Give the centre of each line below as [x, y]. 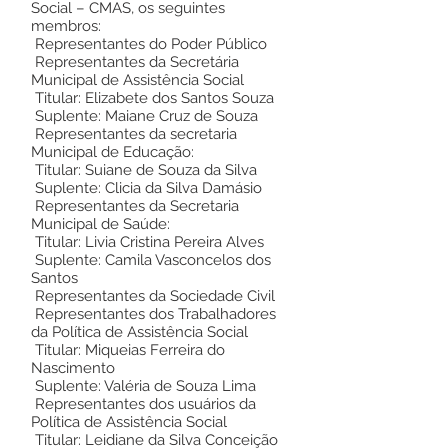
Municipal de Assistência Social [137, 80]
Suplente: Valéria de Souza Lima [143, 386]
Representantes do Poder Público [149, 44]
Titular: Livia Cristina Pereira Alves [147, 242]
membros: [66, 26]
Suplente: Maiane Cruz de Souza [144, 116]
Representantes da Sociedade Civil [153, 296]
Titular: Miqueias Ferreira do [128, 350]
